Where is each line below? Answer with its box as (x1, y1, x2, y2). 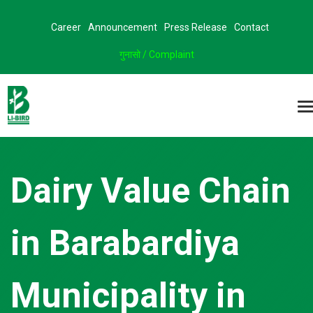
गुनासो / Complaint (119, 49, 194, 60)
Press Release (164, 22, 227, 33)
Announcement (88, 22, 157, 33)
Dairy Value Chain (10, 170, 291, 211)
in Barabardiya (10, 223, 240, 263)
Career (51, 22, 81, 33)
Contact (234, 22, 269, 33)
